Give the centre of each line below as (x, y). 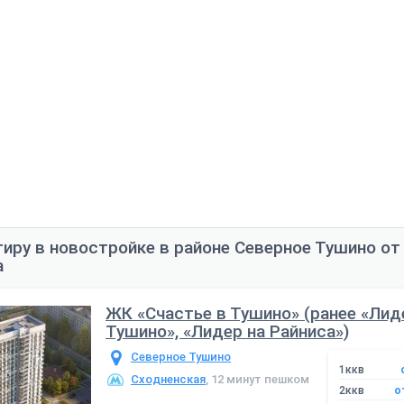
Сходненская (168, 380)
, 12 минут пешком (257, 380)
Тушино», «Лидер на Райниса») (227, 332)
